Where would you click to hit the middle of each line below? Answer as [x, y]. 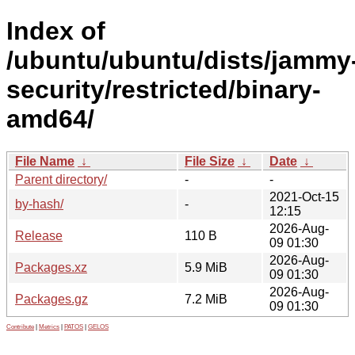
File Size [210, 161]
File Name [45, 161]
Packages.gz [52, 299]
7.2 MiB [206, 299]
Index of [56, 31]
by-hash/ [39, 204]
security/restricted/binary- [164, 90]
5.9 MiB [206, 267]
